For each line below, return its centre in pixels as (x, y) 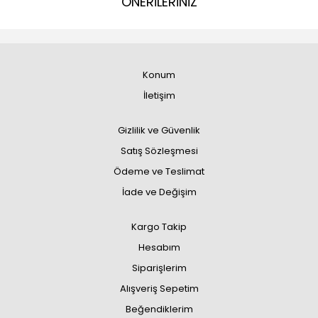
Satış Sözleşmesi (159, 151)
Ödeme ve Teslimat (159, 171)
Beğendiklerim (159, 309)
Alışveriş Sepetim (159, 289)
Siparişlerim (159, 268)
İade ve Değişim (159, 192)
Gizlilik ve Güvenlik (159, 130)
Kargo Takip (159, 227)
